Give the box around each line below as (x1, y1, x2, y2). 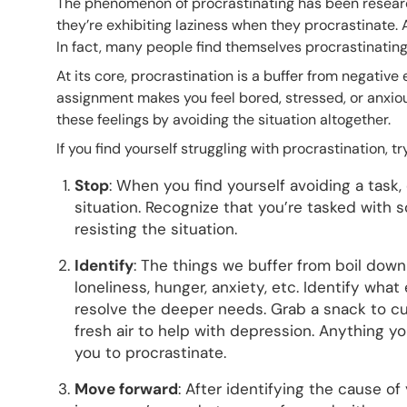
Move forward (74, 378, 178, 399)
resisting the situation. (74, 218, 237, 239)
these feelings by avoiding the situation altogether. (56, 109, 394, 129)
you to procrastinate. (74, 342, 231, 362)
